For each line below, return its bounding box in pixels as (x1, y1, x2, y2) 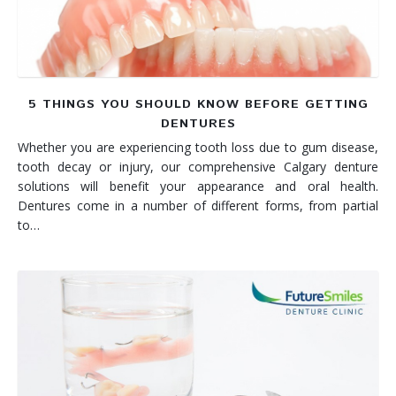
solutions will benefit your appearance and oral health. (18, 177, 378, 194)
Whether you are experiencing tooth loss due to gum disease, (18, 138, 378, 156)
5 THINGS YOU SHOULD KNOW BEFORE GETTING (27, 95, 369, 113)
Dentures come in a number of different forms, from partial (18, 196, 378, 214)
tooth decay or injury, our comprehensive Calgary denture (18, 157, 378, 175)
